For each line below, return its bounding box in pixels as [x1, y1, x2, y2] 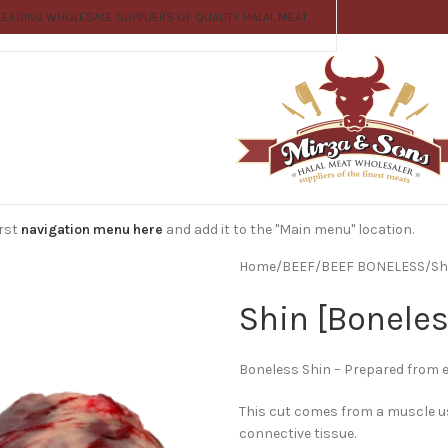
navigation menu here [21, 221, 163, 238]
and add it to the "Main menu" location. [163, 221, 414, 238]
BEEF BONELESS [321, 258, 425, 275]
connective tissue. [239, 425, 356, 442]
